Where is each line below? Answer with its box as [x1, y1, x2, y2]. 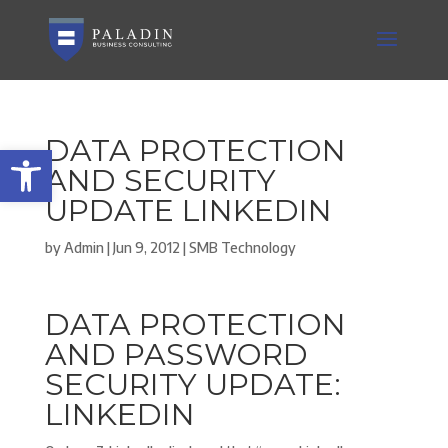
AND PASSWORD [44, 336, 308, 373]
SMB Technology [188, 239, 296, 256]
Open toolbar [9, 139, 112, 179]
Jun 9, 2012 [112, 239, 180, 256]
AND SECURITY [44, 162, 276, 199]
